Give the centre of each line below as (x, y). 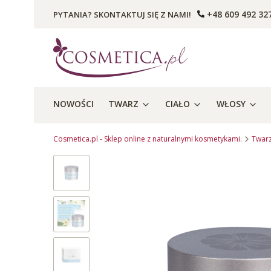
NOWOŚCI (73, 104)
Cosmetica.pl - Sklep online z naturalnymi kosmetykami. (148, 139)
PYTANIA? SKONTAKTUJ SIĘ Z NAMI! (122, 14)
